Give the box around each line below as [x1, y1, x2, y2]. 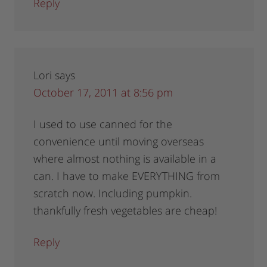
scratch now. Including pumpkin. [33, 186, 193, 201]
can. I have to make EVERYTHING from [33, 169, 221, 184]
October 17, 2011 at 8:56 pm [33, 85, 173, 100]
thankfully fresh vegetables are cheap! [33, 203, 218, 218]
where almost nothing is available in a [33, 151, 217, 166]
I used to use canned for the [33, 117, 173, 132]
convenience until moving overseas [33, 134, 204, 149]
